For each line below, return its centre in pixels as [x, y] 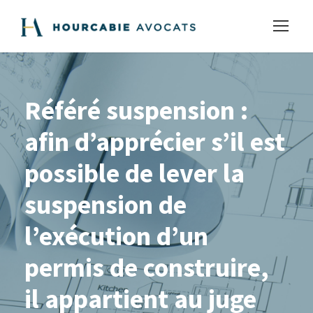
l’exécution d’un [116, 236]
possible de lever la [134, 173]
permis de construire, [147, 267]
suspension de [105, 204]
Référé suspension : [136, 110]
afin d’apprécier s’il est [155, 141]
